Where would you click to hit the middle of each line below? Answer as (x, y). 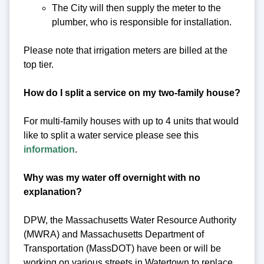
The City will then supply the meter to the (136, 8)
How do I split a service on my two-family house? (132, 93)
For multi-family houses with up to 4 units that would (131, 121)
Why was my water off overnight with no (112, 177)
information (49, 149)
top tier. (39, 64)
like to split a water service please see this (111, 135)
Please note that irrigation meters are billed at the (126, 50)
